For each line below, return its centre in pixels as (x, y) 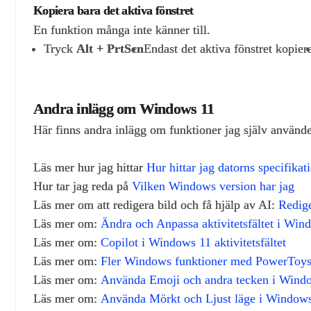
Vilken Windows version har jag (213, 186)
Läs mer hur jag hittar (90, 167)
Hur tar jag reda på (83, 186)
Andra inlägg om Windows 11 (124, 108)
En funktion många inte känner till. (122, 30)
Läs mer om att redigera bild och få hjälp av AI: (156, 204)
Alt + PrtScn (110, 49)
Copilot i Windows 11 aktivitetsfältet (193, 242)
